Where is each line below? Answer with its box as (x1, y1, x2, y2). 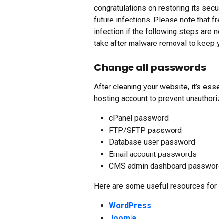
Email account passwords (109, 149, 197, 159)
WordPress (109, 201, 151, 211)
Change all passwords (94, 61, 206, 75)
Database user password (109, 137, 195, 147)
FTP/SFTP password (109, 125, 182, 135)
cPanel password (109, 113, 169, 123)
